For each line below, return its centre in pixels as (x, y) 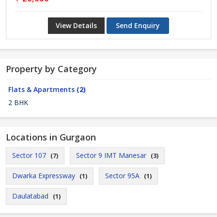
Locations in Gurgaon (51, 137)
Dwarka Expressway (44, 176)
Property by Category (51, 69)
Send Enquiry (138, 25)
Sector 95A (122, 176)
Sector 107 (29, 155)
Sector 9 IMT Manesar (111, 155)
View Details (76, 25)
